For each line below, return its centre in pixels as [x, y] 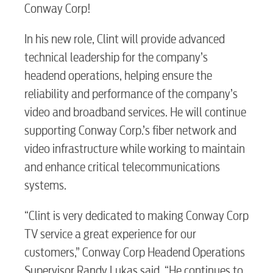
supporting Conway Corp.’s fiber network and [130, 130]
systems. [45, 185]
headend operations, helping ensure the [118, 76]
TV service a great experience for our [110, 234]
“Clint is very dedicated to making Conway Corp [136, 216]
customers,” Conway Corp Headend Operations [135, 252]
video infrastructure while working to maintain [135, 149]
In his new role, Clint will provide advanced [125, 39]
